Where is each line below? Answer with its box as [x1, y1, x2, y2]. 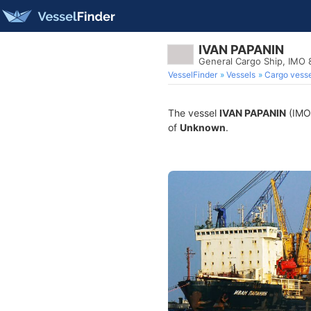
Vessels [226, 69, 255, 80]
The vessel [168, 107, 219, 119]
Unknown [180, 121, 226, 133]
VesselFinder [168, 69, 217, 80]
